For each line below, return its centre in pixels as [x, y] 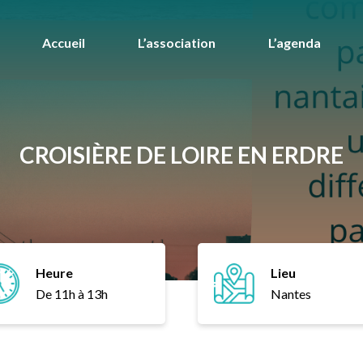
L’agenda [295, 43]
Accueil [64, 43]
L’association [177, 43]
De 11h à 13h [72, 294]
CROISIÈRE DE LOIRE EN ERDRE [181, 155]
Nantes [291, 294]
